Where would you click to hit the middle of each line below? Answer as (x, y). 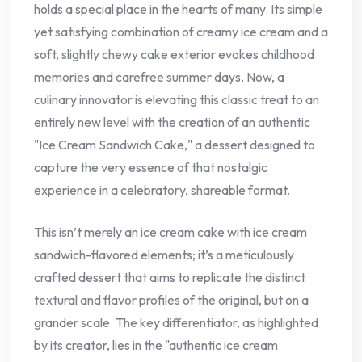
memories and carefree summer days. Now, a (159, 76)
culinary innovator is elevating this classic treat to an (177, 99)
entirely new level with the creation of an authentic (172, 122)
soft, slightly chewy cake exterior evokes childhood (174, 54)
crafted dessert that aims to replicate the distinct (170, 277)
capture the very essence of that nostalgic (151, 167)
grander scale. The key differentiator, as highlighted (176, 322)
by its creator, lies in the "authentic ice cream (156, 345)
